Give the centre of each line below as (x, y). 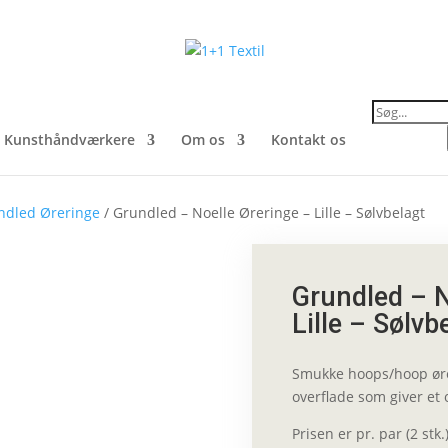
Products (402, 105)
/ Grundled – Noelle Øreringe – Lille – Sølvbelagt (263, 212)
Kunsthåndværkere (69, 139)
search (393, 119)
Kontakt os (308, 139)
